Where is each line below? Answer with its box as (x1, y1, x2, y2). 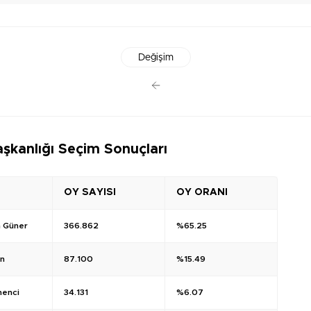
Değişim (137, 52, 174, 62)
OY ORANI (176, 187, 228, 197)
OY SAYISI (64, 187, 116, 197)
